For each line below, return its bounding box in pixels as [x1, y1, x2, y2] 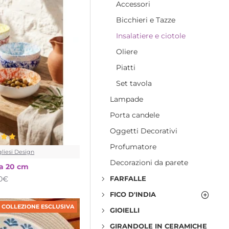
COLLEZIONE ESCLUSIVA [1, 202, 74, 210]
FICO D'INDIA [110, 190, 156, 198]
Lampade [110, 95, 143, 104]
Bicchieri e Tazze [116, 15, 175, 25]
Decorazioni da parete [110, 158, 188, 167]
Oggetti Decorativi [110, 126, 177, 135]
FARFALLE [110, 174, 146, 182]
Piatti [116, 63, 135, 72]
